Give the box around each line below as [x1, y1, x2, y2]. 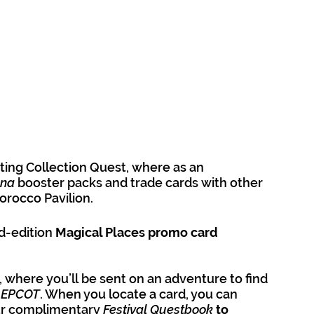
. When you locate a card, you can [40, 287, 240, 302]
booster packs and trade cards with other [18, 175, 266, 191]
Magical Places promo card [55, 225, 221, 240]
